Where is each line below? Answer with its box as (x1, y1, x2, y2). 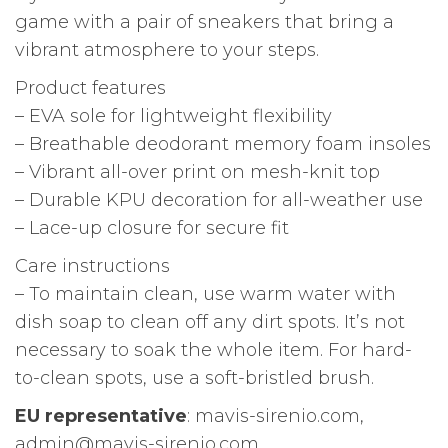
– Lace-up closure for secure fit (15, 217, 289, 240)
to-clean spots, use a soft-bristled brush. (15, 367, 374, 390)
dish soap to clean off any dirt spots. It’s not (15, 311, 405, 334)
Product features (15, 77, 166, 100)
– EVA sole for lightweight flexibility (15, 105, 332, 128)
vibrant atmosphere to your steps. (15, 39, 319, 62)
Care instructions (15, 255, 170, 278)
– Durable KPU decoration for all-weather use (15, 189, 423, 212)
